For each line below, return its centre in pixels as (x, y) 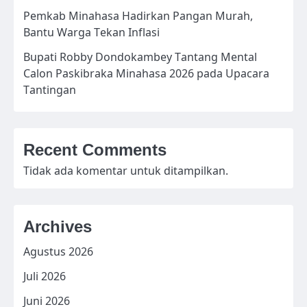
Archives (58, 226)
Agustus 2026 (58, 251)
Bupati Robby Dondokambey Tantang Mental (140, 57)
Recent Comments (95, 149)
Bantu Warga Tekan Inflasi (91, 32)
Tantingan (50, 89)
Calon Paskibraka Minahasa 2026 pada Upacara (146, 73)
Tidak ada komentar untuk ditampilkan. (126, 170)
